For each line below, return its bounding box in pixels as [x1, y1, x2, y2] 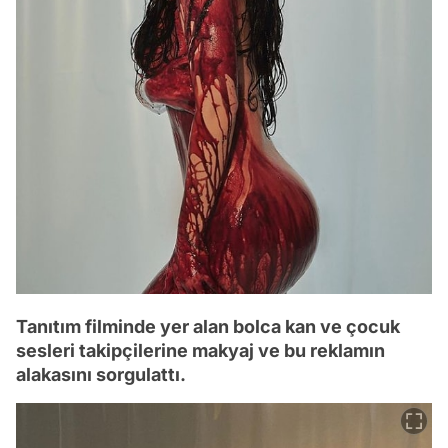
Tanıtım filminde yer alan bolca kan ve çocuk [16, 316, 400, 338]
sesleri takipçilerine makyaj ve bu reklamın [16, 340, 385, 362]
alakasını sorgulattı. [16, 364, 186, 386]
